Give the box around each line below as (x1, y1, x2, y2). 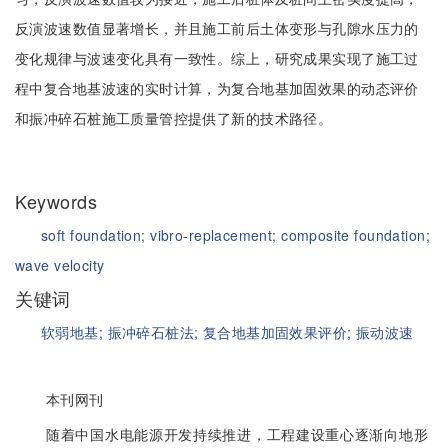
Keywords (15, 188, 103, 214)
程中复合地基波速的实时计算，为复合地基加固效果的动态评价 (15, 78, 419, 98)
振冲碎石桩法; (107, 322, 203, 342)
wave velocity (15, 255, 105, 275)
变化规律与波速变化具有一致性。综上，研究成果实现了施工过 (15, 48, 419, 68)
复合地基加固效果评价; (202, 322, 356, 342)
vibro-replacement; (150, 225, 282, 245)
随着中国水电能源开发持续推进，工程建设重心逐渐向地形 (46, 424, 428, 444)
